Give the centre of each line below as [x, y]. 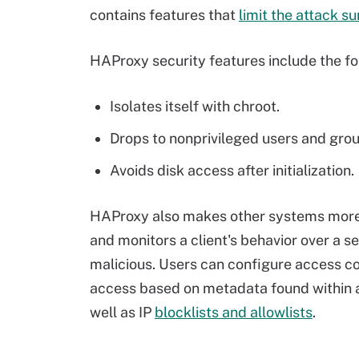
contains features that [164, 15]
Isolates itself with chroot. [195, 106]
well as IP [122, 312]
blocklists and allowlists [234, 312]
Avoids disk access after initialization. [232, 170]
